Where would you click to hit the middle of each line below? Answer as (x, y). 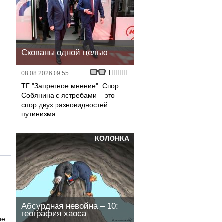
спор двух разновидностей (64, 105)
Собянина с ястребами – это (68, 95)
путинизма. (39, 114)
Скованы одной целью (64, 52)
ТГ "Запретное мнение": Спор (70, 86)
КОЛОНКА (112, 138)
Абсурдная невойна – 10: (70, 206)
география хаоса (54, 213)
